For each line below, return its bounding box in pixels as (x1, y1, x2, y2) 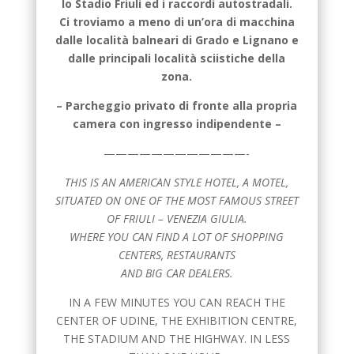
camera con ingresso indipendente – (72, 116, 281, 132)
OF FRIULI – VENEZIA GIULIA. (106, 211, 247, 227)
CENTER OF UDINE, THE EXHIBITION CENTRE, (56, 313, 298, 329)
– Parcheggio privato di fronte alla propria (56, 98, 298, 114)
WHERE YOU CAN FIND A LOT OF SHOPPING (70, 229, 284, 245)
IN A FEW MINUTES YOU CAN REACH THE (68, 295, 285, 311)
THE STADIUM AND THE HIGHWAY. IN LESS (63, 331, 291, 347)
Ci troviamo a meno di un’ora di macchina (58, 14, 295, 30)
